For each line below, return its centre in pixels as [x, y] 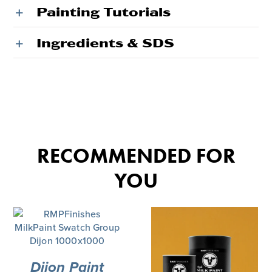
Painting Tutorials [104, 11]
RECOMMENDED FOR [136, 155]
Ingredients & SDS [106, 42]
